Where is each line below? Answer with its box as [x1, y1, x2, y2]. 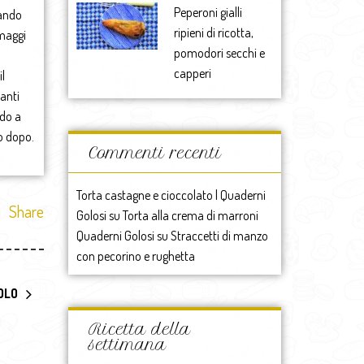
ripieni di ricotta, [173, 24, 253, 41]
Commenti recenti [88, 143, 222, 162]
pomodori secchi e [173, 44, 265, 61]
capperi [173, 64, 211, 81]
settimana [88, 335, 167, 354]
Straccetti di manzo [170, 227, 268, 244]
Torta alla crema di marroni [122, 206, 258, 223]
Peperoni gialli [173, 3, 242, 20]
